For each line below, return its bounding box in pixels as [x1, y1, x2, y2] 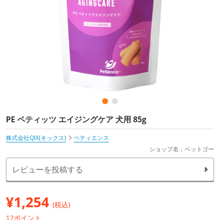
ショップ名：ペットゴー [149, 145, 214, 154]
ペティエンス [74, 134, 109, 142]
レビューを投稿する [12, 164, 83, 175]
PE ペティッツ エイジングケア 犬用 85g [6, 114, 146, 125]
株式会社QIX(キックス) [6, 134, 66, 142]
